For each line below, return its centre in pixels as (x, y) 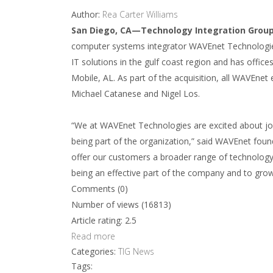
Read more (93, 236)
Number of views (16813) (121, 204)
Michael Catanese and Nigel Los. (136, 94)
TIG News (136, 251)
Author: (87, 14)
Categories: (95, 251)
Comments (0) (100, 189)
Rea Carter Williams (140, 14)
